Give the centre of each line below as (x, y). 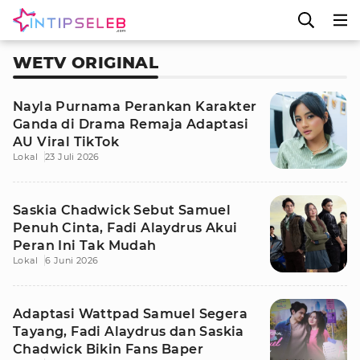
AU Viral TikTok (66, 142)
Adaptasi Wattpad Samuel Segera (130, 314)
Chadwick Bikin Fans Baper (108, 349)
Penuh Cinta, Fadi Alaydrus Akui (125, 228)
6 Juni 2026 (72, 260)
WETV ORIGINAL (86, 63)
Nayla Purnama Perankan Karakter (135, 106)
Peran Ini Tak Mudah (85, 245)
